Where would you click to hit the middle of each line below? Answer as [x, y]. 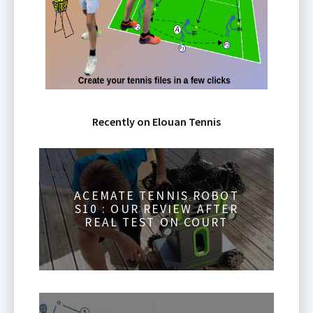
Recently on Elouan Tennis [156, 122]
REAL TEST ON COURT [156, 223]
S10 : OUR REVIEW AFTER [156, 209]
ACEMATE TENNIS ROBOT [156, 196]
